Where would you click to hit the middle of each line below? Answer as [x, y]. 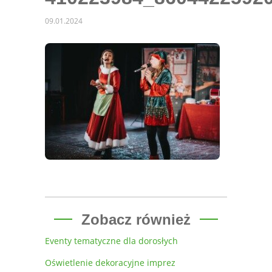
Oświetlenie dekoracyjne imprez [110, 263]
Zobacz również [136, 219]
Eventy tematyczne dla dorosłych [111, 241]
